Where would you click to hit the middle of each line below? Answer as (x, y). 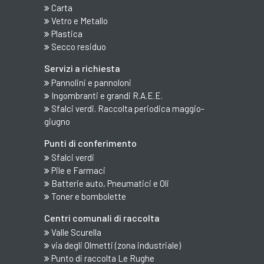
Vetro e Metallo (79, 20)
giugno (57, 121)
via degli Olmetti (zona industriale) (115, 245)
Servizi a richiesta (82, 68)
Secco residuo (78, 46)
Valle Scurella (75, 232)
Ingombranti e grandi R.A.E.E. (106, 95)
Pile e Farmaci (77, 170)
